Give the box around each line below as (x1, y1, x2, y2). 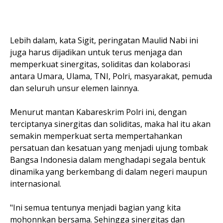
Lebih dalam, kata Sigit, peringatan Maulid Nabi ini (10, 35, 198, 46)
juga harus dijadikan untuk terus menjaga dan (10, 47, 182, 58)
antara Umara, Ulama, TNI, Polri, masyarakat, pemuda (10, 71, 212, 82)
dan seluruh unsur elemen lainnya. (10, 83, 141, 94)
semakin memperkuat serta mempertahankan (10, 130, 182, 141)
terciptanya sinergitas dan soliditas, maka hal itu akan (10, 118, 211, 129)
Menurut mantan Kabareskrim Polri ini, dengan (10, 107, 187, 117)
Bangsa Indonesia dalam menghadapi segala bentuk (10, 154, 206, 165)
